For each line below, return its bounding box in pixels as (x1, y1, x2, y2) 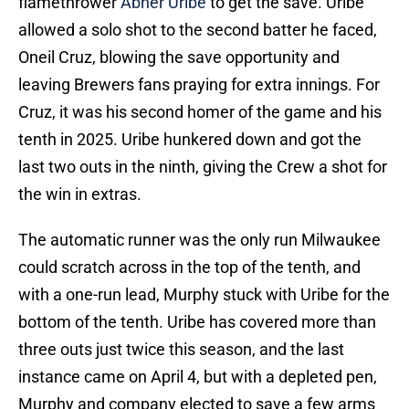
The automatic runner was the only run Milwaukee (18, 230, 381, 250)
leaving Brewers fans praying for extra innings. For (18, 75, 380, 95)
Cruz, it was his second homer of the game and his (18, 102, 382, 122)
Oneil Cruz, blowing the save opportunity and (18, 47, 340, 68)
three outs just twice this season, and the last (18, 340, 344, 360)
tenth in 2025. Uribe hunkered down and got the (18, 130, 362, 150)
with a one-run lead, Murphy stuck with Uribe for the (18, 285, 390, 305)
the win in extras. (18, 184, 142, 204)
